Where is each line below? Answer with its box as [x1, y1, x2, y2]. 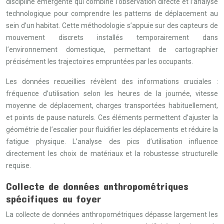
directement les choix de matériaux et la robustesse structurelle [6, 149, 218, 157]
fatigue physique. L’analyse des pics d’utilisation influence [6, 137, 218, 145]
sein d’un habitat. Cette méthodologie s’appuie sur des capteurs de [6, 21, 218, 29]
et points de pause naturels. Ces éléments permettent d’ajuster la [6, 113, 218, 121]
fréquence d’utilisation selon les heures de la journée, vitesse [6, 89, 218, 97]
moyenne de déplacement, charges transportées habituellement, [6, 101, 218, 109]
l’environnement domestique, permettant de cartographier [6, 45, 218, 53]
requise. [6, 161, 31, 169]
